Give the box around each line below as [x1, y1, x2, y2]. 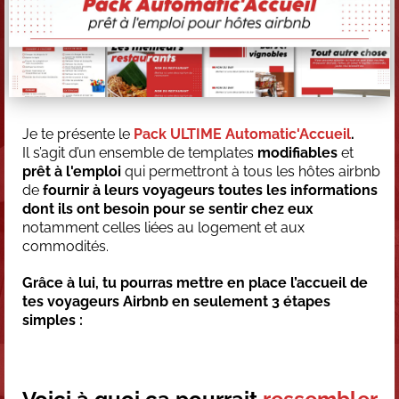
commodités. [22, 237, 109, 255]
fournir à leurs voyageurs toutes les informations [43, 181, 378, 199]
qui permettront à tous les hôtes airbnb [121, 162, 380, 180]
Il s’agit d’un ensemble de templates [22, 143, 257, 161]
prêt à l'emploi [22, 162, 121, 180]
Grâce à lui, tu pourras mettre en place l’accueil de [22, 273, 368, 291]
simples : [22, 311, 83, 329]
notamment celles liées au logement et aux [22, 218, 305, 236]
